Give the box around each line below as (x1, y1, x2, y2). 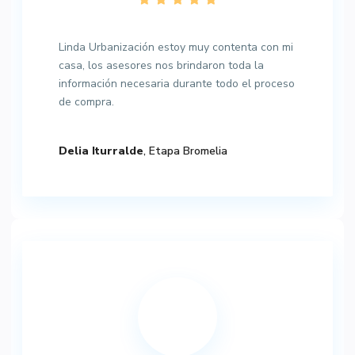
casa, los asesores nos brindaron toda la (59, 58, 264, 74)
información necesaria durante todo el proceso (59, 76, 295, 92)
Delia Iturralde (59, 143, 143, 159)
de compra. (59, 94, 114, 110)
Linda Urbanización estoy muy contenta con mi (59, 40, 293, 55)
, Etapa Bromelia (143, 143, 227, 159)
